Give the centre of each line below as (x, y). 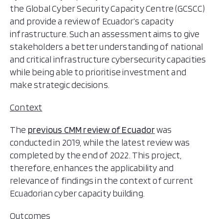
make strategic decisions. (60, 85)
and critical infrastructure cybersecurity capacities (108, 59)
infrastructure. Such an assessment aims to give (105, 34)
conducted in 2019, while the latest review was (100, 142)
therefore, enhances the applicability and (92, 168)
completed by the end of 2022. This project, (96, 155)
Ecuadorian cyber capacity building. (77, 193)
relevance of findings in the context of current (102, 181)
